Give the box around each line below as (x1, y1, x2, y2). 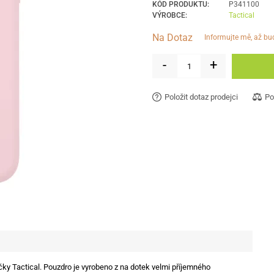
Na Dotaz (152, 32, 193, 44)
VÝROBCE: (152, 11, 187, 20)
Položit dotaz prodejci (165, 92, 238, 102)
